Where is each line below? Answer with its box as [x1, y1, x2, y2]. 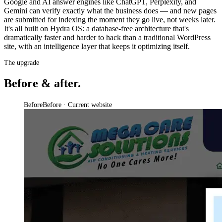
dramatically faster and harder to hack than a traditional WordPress [4, 33, 211, 42]
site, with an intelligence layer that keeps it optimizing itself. [4, 42, 190, 51]
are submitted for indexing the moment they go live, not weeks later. [4, 15, 216, 24]
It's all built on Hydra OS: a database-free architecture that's [4, 24, 189, 33]
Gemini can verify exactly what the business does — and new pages [4, 6, 217, 15]
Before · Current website [43, 101, 112, 109]
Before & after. [4, 76, 81, 90]
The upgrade [4, 58, 39, 66]
